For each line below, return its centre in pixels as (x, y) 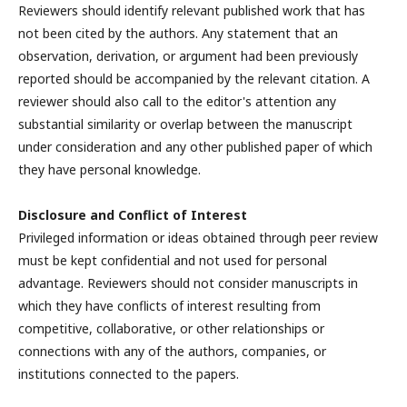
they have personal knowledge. (109, 170)
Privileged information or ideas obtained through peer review (198, 238)
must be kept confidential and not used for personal (173, 261)
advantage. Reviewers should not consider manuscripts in (188, 283)
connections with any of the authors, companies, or (172, 352)
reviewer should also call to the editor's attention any (177, 102)
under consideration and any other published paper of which (195, 147)
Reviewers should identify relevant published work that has (192, 11)
